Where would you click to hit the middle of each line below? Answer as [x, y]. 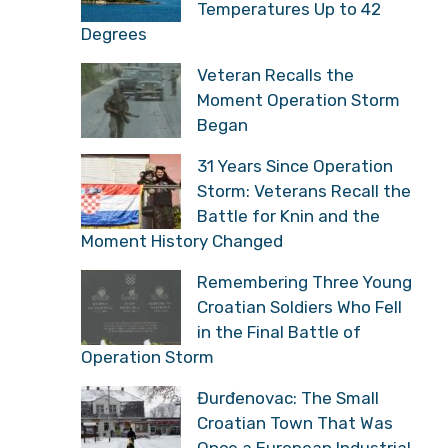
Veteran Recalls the [275, 74]
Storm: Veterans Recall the [304, 190]
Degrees [114, 33]
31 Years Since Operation [295, 165]
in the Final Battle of [279, 331]
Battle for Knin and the [288, 215]
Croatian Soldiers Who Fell [299, 306]
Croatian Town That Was [295, 422]
